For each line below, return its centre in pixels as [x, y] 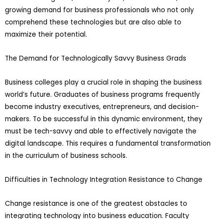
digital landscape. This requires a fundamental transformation [108, 143]
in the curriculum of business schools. [66, 155]
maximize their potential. [46, 34]
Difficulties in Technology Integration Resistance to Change [104, 179]
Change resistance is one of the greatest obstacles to [96, 203]
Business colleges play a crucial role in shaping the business [103, 82]
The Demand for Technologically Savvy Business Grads [96, 58]
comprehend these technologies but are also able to [93, 22]
